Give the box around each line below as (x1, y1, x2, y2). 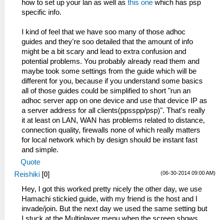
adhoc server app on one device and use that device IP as (22, 97, 207, 105)
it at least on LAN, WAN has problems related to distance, (22, 116, 205, 124)
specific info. (22, 8, 61, 16)
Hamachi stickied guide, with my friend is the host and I (22, 195, 197, 203)
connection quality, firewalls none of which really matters (22, 126, 200, 134)
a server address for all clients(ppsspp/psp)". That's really (22, 107, 205, 114)
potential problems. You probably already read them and (22, 57, 199, 65)
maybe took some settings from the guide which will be (22, 67, 196, 75)
